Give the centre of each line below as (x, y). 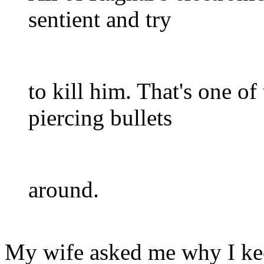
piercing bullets (100, 117)
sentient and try (100, 19)
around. (64, 189)
